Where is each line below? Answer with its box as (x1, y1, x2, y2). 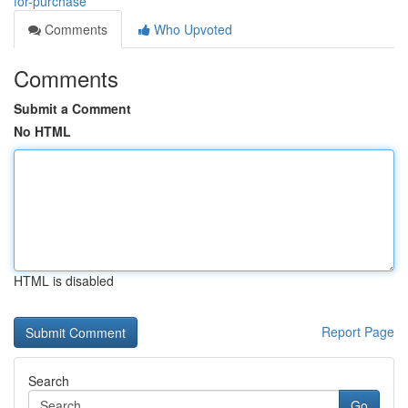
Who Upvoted (150, 20, 232, 38)
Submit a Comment (14, 99, 131, 117)
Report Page (321, 322, 394, 341)
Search (28, 372, 69, 390)
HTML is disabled (14, 271, 114, 290)
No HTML (14, 122, 71, 140)
